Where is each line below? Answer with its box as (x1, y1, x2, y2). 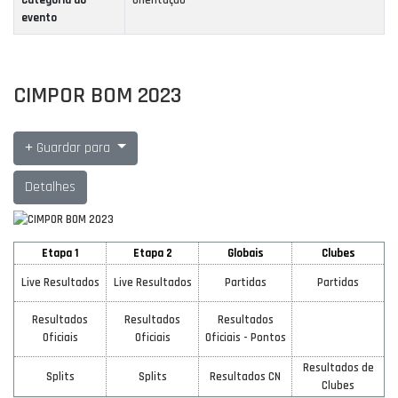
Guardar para (33, 138, 114, 157)
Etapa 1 (42, 246, 78, 261)
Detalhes (25, 178, 76, 197)
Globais (227, 246, 264, 261)
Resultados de (302, 361, 374, 376)
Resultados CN (210, 370, 281, 385)
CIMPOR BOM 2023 (13, 82, 181, 111)
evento (21, 11, 57, 26)
